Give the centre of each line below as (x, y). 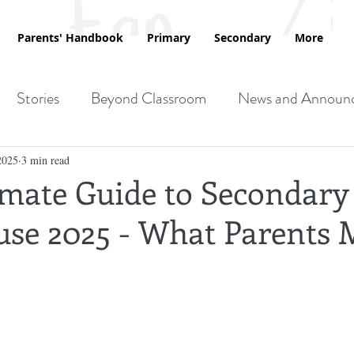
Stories (38, 99)
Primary (168, 38)
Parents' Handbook (70, 38)
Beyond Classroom (149, 99)
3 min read (45, 160)
